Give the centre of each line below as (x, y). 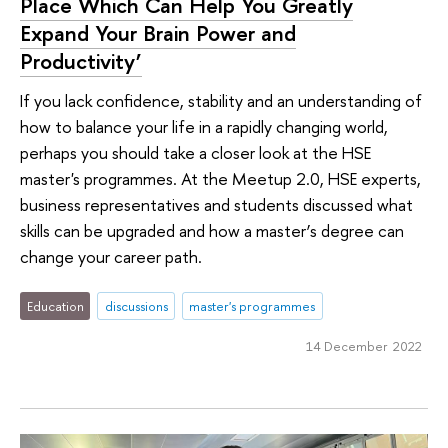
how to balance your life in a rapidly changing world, (204, 127)
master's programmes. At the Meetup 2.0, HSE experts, (220, 179)
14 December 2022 (363, 345)
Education (55, 306)
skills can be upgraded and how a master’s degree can (212, 231)
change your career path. (111, 257)
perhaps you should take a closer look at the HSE (195, 153)
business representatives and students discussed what (216, 205)
